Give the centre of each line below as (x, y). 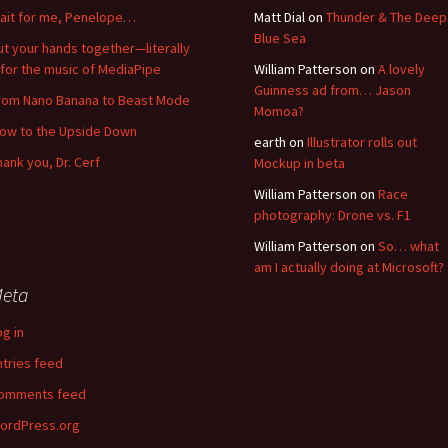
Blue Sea (280, 38)
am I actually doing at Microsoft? (349, 267)
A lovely (401, 69)
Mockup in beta (299, 163)
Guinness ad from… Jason (332, 90)
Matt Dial (279, 17)
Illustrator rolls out (362, 142)
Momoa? (279, 111)
